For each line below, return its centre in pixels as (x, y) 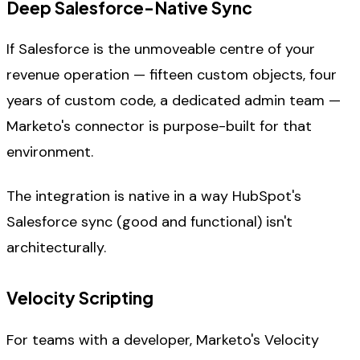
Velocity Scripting (80, 298)
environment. (50, 152)
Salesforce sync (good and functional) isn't (149, 221)
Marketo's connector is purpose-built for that (159, 127)
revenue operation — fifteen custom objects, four (172, 75)
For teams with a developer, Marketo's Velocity (163, 340)
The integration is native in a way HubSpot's (154, 196)
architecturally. (56, 247)
